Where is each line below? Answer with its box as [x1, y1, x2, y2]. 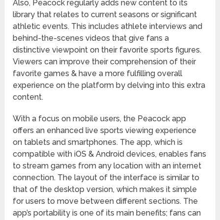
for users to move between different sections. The [13, 196, 198, 206]
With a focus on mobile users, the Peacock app [13, 114, 187, 124]
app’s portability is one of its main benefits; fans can [13, 208, 201, 218]
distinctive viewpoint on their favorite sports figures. [13, 45, 202, 55]
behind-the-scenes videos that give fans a [13, 33, 169, 43]
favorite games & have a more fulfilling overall [13, 69, 183, 79]
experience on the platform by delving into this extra [13, 81, 206, 90]
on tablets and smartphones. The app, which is [13, 137, 183, 147]
